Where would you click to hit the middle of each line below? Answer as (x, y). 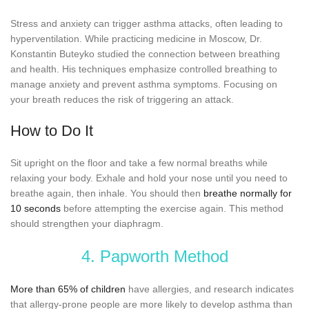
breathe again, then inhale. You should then (107, 193)
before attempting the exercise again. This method (172, 208)
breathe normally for (248, 193)
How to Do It (52, 130)
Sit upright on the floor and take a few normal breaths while (139, 162)
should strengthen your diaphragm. (87, 223)
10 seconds (36, 208)
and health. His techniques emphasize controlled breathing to (144, 69)
